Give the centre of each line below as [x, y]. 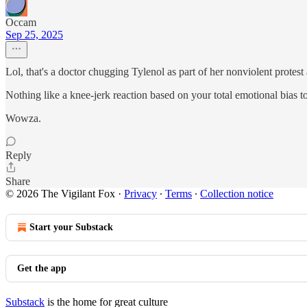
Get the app [42, 268]
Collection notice [237, 194]
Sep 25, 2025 [34, 35]
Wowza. [23, 118]
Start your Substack [71, 227]
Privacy [140, 194]
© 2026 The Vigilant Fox [60, 194]
